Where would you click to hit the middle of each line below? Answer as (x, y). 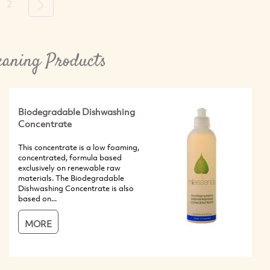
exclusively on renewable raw (69, 167)
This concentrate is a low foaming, (79, 147)
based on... (37, 198)
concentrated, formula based (70, 157)
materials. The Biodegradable (71, 177)
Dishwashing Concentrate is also (76, 188)
